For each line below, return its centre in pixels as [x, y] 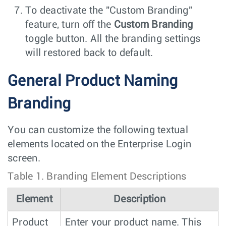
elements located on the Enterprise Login [99, 145]
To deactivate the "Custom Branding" [109, 11]
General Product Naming [93, 81]
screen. [24, 159]
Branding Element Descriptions [117, 177]
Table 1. [27, 177]
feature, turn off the [70, 25]
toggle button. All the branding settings [113, 39]
